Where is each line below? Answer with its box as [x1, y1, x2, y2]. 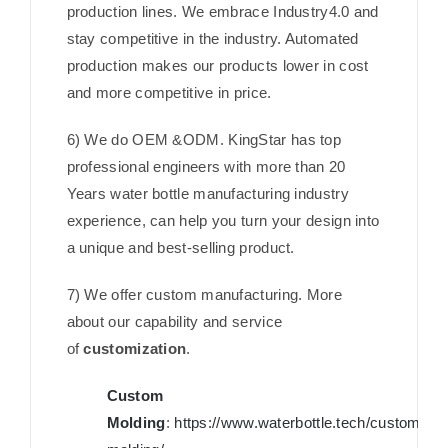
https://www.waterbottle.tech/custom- [174, 414, 427, 432]
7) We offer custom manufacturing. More [66, 286, 342, 304]
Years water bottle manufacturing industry [66, 185, 349, 203]
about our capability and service [66, 313, 283, 331]
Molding [106, 414, 166, 432]
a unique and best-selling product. [66, 239, 295, 257]
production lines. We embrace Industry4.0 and [66, 3, 379, 21]
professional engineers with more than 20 [66, 158, 346, 176]
